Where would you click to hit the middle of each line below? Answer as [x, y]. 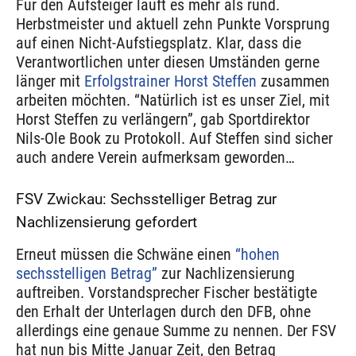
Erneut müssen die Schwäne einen [126, 254]
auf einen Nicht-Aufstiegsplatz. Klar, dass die [159, 43]
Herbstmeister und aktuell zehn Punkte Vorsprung [173, 23]
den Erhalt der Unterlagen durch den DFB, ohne [163, 311]
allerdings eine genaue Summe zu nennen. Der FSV [176, 330]
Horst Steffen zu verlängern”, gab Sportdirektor [163, 119]
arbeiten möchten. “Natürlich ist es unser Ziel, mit [173, 100]
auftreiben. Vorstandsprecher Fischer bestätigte [166, 292]
